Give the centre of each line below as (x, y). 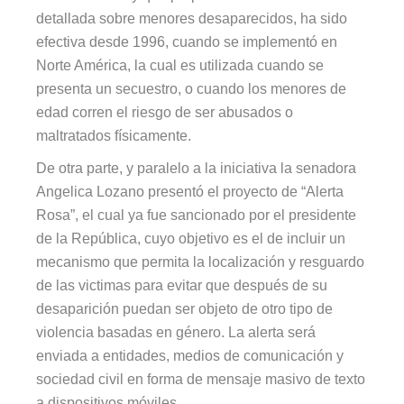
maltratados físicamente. (114, 135)
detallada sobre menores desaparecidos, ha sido (192, 18)
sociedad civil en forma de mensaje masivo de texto (201, 379)
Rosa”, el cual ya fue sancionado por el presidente (197, 215)
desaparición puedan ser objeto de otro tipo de (185, 308)
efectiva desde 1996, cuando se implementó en (187, 41)
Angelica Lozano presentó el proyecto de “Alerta (190, 191)
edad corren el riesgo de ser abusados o (165, 112)
